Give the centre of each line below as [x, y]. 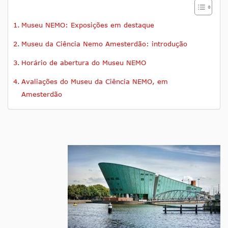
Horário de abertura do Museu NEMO [83, 63]
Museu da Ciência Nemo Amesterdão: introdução [104, 44]
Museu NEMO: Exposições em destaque [88, 25]
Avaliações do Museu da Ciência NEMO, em [94, 82]
